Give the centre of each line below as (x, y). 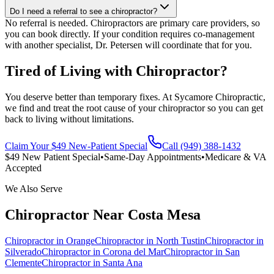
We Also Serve (34, 189)
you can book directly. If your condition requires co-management (130, 34)
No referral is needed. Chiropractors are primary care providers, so (132, 23)
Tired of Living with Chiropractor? (116, 71)
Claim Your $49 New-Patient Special (76, 146)
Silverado (23, 252)
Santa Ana (123, 263)
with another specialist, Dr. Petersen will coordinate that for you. (128, 45)
